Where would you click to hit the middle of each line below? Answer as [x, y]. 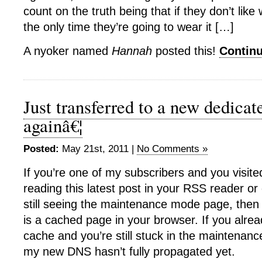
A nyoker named [68, 51]
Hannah [132, 51]
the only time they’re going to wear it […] [129, 27]
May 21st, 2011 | [98, 149]
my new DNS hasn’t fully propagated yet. [129, 251]
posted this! [186, 51]
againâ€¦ [53, 125]
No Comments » [172, 149]
